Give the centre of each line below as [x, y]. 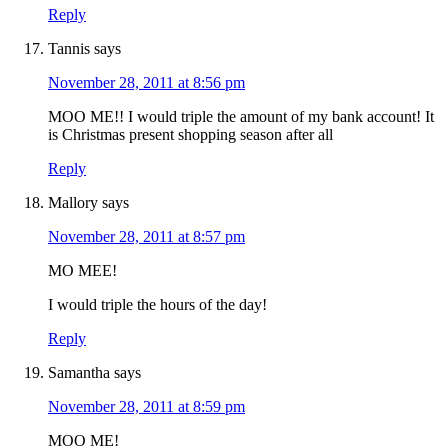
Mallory [73, 203]
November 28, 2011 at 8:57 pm [146, 237]
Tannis [69, 49]
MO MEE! [82, 271]
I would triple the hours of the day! [157, 305]
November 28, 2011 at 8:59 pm [146, 407]
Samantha [79, 373]
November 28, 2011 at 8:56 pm [146, 83]
